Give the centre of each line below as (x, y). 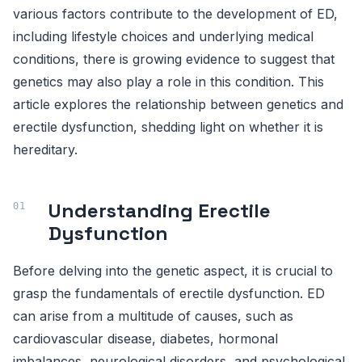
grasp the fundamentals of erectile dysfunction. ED (169, 293)
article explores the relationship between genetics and (178, 104)
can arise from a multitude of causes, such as (153, 316)
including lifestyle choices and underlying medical (163, 36)
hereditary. (45, 149)
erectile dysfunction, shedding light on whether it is (168, 126)
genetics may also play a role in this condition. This (168, 81)
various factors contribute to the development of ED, (175, 13)
